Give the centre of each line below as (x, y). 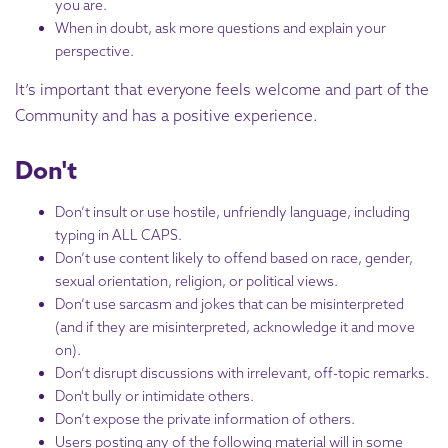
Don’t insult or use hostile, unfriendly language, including (232, 211)
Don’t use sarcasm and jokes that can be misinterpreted (229, 303)
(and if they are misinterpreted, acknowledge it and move (235, 326)
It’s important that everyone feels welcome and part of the (222, 90)
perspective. (94, 51)
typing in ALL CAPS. (118, 234)
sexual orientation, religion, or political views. (196, 280)
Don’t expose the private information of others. (205, 418)
